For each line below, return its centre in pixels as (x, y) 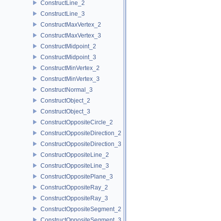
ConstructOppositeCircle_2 (77, 122)
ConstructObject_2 (65, 100)
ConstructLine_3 (63, 14)
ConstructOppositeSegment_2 (81, 209)
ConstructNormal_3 (67, 90)
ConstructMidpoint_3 (68, 57)
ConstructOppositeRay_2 (74, 187)
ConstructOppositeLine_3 (75, 166)
